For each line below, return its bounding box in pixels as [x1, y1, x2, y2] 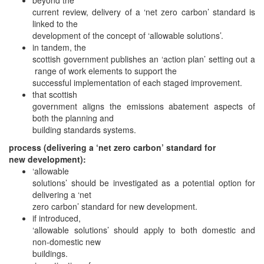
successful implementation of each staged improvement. [32, 76, 242, 88]
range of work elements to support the [32, 64, 177, 77]
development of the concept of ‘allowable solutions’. [32, 29, 223, 41]
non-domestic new [32, 235, 101, 247]
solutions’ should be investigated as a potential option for [32, 176, 255, 189]
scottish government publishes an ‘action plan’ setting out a [32, 52, 255, 65]
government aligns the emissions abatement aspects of [32, 100, 255, 112]
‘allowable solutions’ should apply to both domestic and [32, 223, 255, 236]
